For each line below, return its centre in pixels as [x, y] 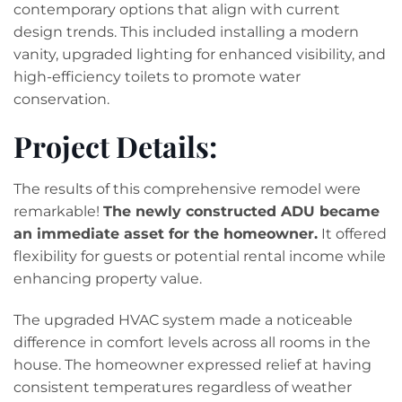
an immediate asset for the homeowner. [166, 234]
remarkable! [58, 212]
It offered [352, 234]
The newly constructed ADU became [241, 212]
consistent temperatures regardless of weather [183, 387]
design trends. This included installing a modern [186, 32]
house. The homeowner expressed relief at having [192, 364]
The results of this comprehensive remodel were [187, 189]
